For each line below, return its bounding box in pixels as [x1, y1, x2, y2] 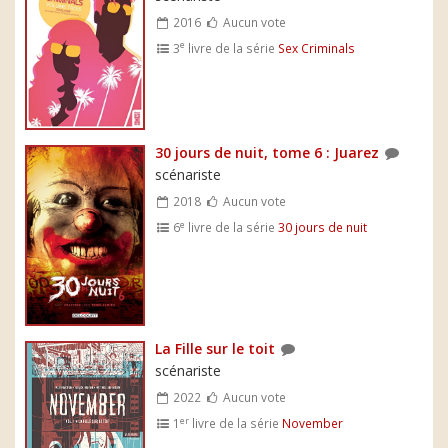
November [282, 415, 344, 432]
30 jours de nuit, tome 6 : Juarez [155, 143, 379, 163]
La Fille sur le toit [155, 339, 275, 359]
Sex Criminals [278, 39, 356, 56]
